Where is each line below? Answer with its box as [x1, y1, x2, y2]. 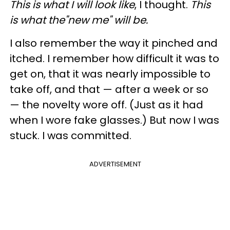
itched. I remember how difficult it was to [10, 51, 219, 66]
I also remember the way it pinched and [10, 35, 218, 50]
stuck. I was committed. [10, 128, 131, 143]
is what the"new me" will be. [10, 12, 148, 27]
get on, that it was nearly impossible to [10, 66, 210, 81]
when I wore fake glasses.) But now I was [10, 112, 219, 127]
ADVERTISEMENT [89, 159, 141, 169]
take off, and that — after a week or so [10, 82, 208, 97]
